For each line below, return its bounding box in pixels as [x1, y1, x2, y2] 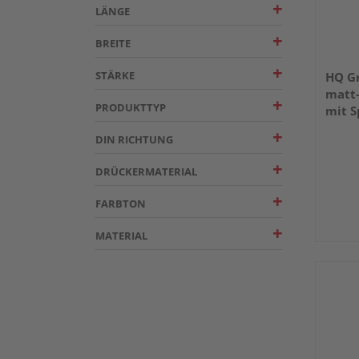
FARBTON [95, 196, 146, 211]
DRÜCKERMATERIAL [95, 163, 197, 179]
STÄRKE [95, 67, 135, 83]
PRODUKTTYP [95, 99, 166, 115]
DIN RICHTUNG [95, 131, 173, 147]
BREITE [95, 35, 131, 50]
